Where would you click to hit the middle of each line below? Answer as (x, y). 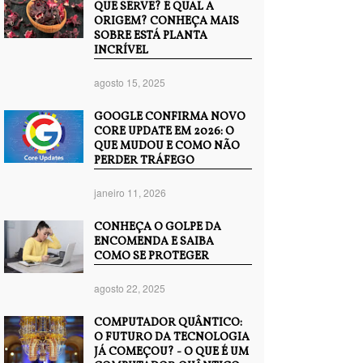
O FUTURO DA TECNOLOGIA (172, 337)
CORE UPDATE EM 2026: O (164, 132)
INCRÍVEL (121, 51)
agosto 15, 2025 (130, 82)
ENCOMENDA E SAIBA (154, 242)
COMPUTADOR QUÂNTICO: (168, 323)
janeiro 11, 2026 (130, 192)
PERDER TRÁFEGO (144, 161)
